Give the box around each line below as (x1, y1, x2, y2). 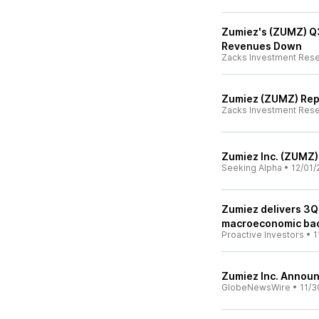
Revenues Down (221, 40, 302, 52)
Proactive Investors (221, 229, 304, 240)
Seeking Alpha (221, 162, 282, 173)
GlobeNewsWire (221, 282, 291, 293)
